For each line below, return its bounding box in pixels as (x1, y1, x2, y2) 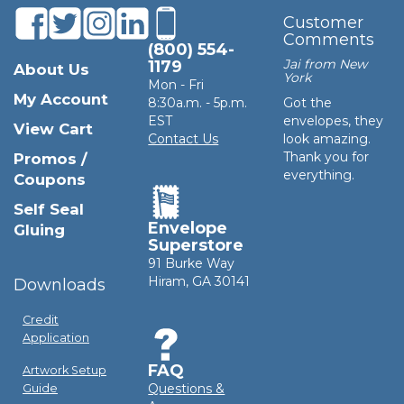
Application (23, 330, 89, 344)
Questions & (148, 380, 225, 397)
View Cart (14, 119, 93, 138)
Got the (282, 94, 332, 111)
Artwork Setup (23, 363, 106, 377)
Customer (282, 12, 363, 32)
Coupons (14, 170, 86, 188)
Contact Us (148, 130, 219, 147)
